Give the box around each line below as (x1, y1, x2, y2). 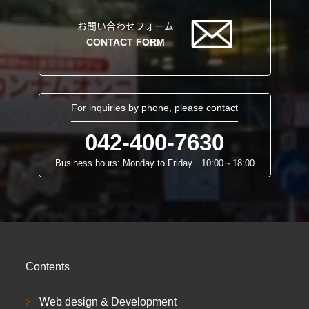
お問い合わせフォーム (77, 19, 174, 32)
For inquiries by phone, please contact (71, 102, 238, 113)
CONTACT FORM (86, 37, 165, 48)
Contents (26, 261, 70, 272)
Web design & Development (39, 296, 177, 308)
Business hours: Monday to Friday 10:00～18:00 (54, 158, 255, 168)
